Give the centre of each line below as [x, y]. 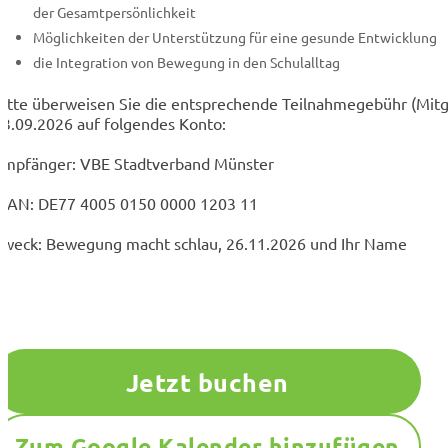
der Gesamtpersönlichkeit [114, 12]
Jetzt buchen [207, 381]
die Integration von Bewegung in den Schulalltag [186, 62]
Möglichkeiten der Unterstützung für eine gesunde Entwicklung [235, 37]
